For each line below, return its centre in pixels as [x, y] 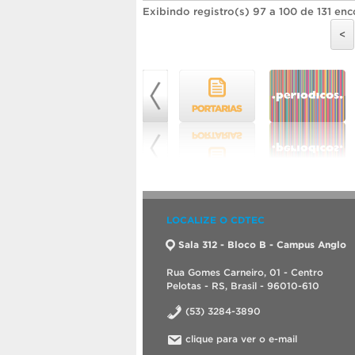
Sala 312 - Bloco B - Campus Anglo [262, 244]
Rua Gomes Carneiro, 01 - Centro [245, 272]
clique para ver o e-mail [241, 338]
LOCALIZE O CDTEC [216, 219]
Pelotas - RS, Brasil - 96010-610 [243, 285]
